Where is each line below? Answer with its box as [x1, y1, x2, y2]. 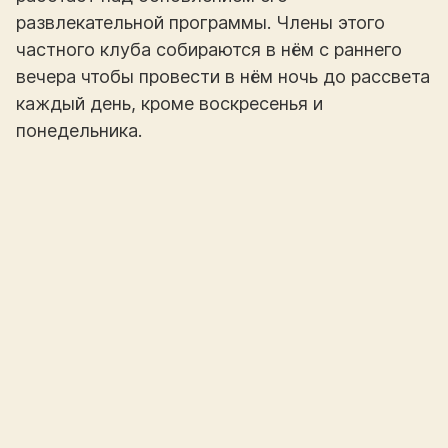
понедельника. [16, 119, 142, 141]
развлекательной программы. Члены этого [16, 11, 385, 33]
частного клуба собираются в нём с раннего [16, 38, 402, 60]
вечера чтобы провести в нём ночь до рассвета [16, 65, 430, 87]
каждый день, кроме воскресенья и [16, 92, 323, 114]
